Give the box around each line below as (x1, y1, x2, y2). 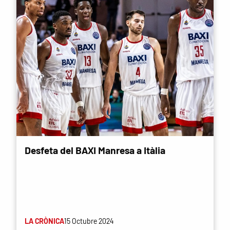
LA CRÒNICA (25, 216, 64, 225)
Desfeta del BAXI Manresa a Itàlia (25, 144, 165, 156)
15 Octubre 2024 (64, 216, 113, 225)
